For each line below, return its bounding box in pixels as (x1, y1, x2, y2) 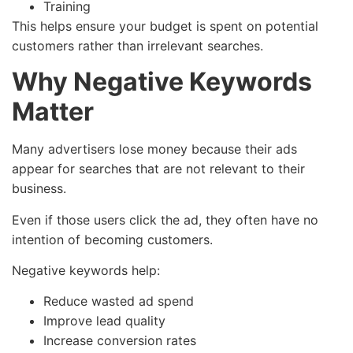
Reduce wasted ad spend (43, 293, 194, 310)
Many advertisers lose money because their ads (12, 141, 297, 158)
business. (12, 180, 66, 197)
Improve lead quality (43, 313, 165, 329)
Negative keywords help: (12, 262, 160, 278)
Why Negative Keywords (12, 66, 312, 98)
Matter (12, 96, 94, 128)
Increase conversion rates (43, 333, 196, 349)
